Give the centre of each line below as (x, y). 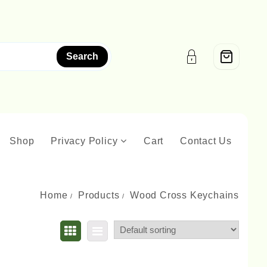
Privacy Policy (84, 141)
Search (82, 56)
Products (99, 195)
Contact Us (206, 141)
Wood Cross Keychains (184, 195)
